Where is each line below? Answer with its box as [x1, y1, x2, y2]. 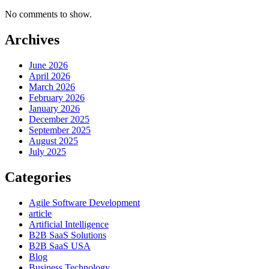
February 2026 [29, 92, 85, 103]
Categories [5, 169, 71, 185]
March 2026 [29, 81, 75, 92]
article [29, 208, 52, 219]
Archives [5, 31, 59, 47]
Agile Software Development [29, 197, 140, 208]
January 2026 [29, 103, 80, 113]
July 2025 [29, 146, 66, 157]
